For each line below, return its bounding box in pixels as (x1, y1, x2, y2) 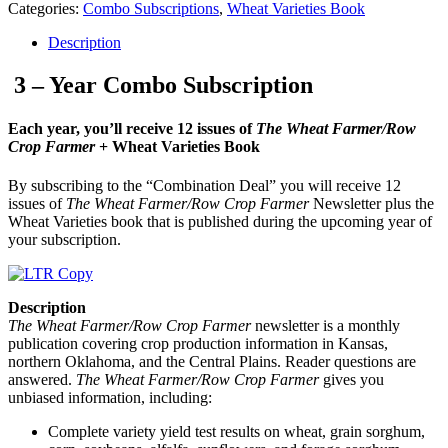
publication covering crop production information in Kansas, (8, 335, 388, 353)
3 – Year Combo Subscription (8, 71, 313, 98)
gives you (319, 371, 384, 389)
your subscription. (8, 231, 121, 249)
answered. (8, 371, 76, 389)
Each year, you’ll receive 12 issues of (8, 120, 256, 138)
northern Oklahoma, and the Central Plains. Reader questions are (8, 353, 416, 371)
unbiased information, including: (8, 389, 212, 407)
